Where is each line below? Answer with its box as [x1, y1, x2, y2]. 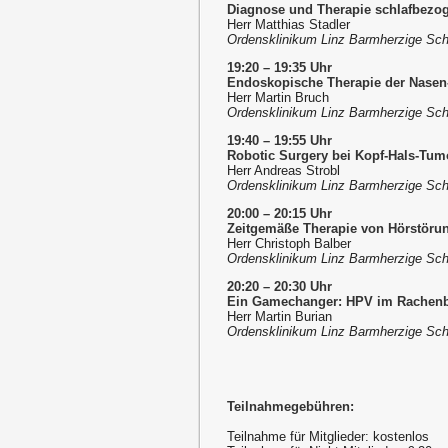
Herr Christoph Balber [227, 236, 351, 252]
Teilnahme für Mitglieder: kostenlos [227, 429, 429, 445]
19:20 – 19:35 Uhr [227, 60, 332, 76]
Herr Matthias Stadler [227, 17, 350, 33]
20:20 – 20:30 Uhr [227, 279, 332, 295]
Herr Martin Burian [227, 309, 332, 325]
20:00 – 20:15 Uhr [227, 206, 332, 222]
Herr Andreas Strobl [227, 163, 340, 179]
